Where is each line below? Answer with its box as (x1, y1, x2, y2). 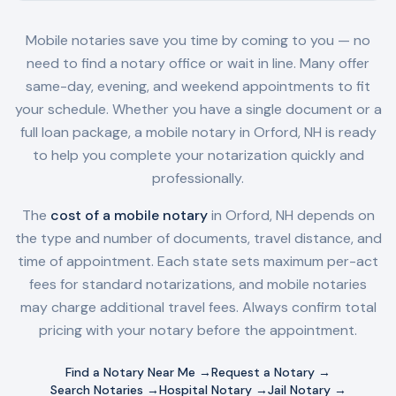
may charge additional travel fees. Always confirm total (19, 298, 377, 316)
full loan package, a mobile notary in (19, 123, 254, 141)
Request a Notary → (211, 364, 331, 380)
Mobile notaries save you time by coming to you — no (26, 31, 370, 49)
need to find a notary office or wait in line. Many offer (27, 54, 369, 72)
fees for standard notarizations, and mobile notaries (29, 275, 367, 293)
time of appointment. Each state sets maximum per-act (18, 252, 378, 270)
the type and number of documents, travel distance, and (14, 229, 382, 247)
